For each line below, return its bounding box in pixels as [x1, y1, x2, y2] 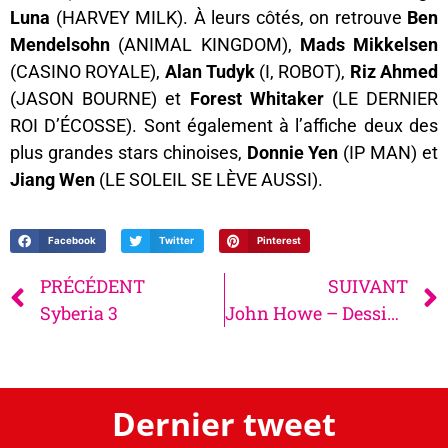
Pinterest [256, 235, 301, 247]
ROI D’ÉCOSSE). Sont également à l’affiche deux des [10, 115, 438, 137]
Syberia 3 [40, 300, 118, 325]
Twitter [158, 235, 194, 247]
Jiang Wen [10, 169, 95, 191]
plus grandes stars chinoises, [10, 142, 247, 164]
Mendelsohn [10, 34, 110, 56]
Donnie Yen [246, 142, 339, 164]
